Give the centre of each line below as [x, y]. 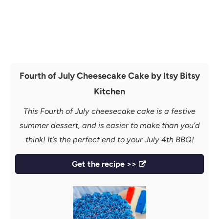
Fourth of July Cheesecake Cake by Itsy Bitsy [109, 76]
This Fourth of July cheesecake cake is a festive [109, 111]
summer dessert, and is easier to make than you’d [109, 126]
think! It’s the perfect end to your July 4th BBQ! [109, 140]
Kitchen [109, 91]
